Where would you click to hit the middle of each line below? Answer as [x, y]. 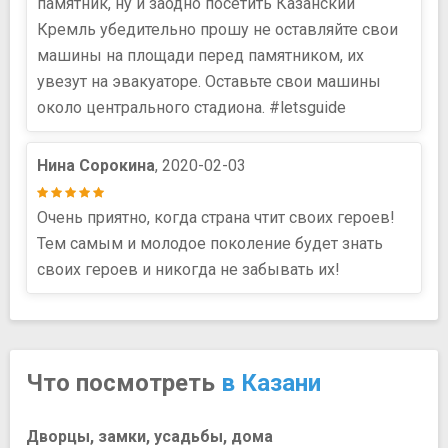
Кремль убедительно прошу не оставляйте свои [217, 29]
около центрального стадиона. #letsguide [191, 107]
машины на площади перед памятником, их [200, 55]
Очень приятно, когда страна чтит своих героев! [216, 217]
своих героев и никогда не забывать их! [188, 269]
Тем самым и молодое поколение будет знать [210, 243]
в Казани [271, 382]
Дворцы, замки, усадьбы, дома [149, 436]
